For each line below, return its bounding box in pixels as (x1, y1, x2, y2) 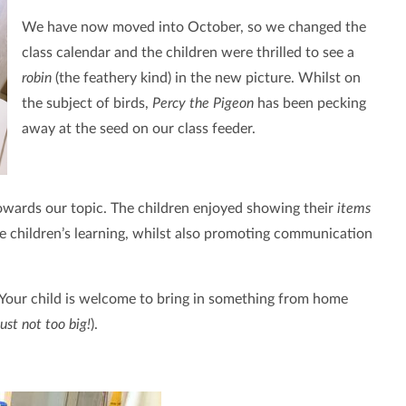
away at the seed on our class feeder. (21, 121, 259, 137)
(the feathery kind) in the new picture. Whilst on (51, 71, 361, 86)
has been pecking (253, 96, 366, 111)
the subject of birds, (21, 96, 152, 111)
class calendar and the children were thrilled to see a (21, 45, 354, 61)
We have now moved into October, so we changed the (21, 20, 366, 35)
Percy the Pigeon (151, 96, 254, 111)
